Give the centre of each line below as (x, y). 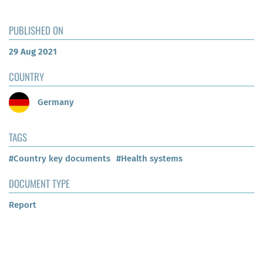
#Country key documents (60, 159)
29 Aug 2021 (33, 52)
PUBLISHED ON (36, 31)
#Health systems (149, 159)
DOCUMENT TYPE (39, 184)
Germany (55, 102)
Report (23, 205)
